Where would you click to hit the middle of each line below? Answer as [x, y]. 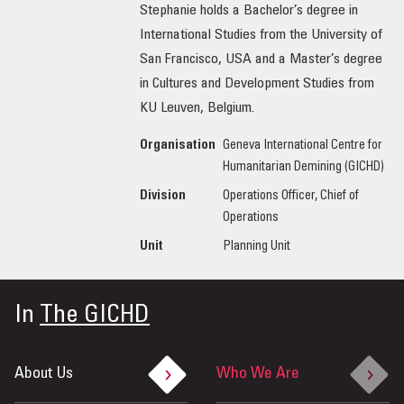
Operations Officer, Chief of [290, 197]
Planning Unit [256, 248]
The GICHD [95, 317]
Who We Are [258, 375]
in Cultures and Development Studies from [257, 84]
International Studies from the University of [261, 36]
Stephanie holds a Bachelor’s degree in [248, 11]
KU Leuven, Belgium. [198, 109]
